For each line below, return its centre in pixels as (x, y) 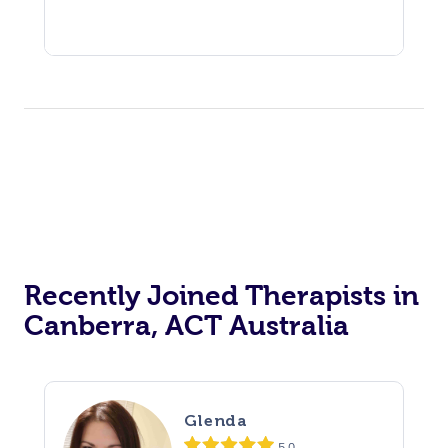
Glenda (215, 421)
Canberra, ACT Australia (186, 325)
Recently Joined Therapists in (221, 295)
